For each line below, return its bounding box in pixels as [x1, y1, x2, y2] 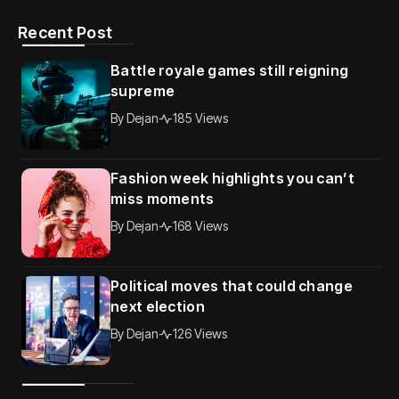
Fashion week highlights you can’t [110, 169, 354, 188]
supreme [110, 82, 175, 101]
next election [110, 297, 205, 316]
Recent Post [18, 23, 113, 43]
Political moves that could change [110, 277, 353, 296]
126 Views [173, 326, 227, 342]
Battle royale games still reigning [110, 61, 349, 80]
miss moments [110, 190, 215, 208]
